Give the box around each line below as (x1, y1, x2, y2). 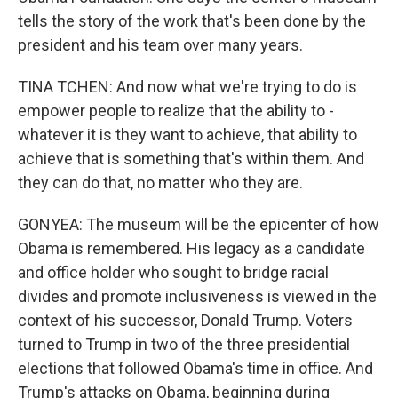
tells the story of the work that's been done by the (18, 12, 366, 30)
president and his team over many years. (18, 36, 303, 54)
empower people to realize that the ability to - (18, 101, 334, 120)
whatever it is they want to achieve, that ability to (18, 125, 357, 144)
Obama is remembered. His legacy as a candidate (18, 239, 365, 258)
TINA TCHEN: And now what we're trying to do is (18, 77, 357, 96)
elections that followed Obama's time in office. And (18, 359, 373, 378)
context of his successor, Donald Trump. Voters (18, 311, 353, 330)
